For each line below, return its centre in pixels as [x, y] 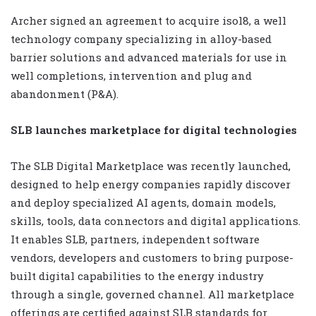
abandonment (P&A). [65, 94]
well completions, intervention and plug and [131, 76]
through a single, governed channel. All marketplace [152, 294]
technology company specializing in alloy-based [141, 39]
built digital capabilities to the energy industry [137, 276]
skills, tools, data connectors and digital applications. [156, 221]
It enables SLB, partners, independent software [135, 239]
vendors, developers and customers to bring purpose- [152, 258]
